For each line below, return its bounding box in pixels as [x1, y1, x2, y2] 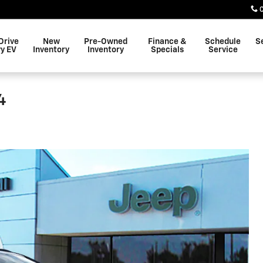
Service [208, 46, 238, 54]
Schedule [205, 38, 241, 46]
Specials [150, 46, 184, 54]
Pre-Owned [84, 38, 128, 46]
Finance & [147, 38, 187, 46]
